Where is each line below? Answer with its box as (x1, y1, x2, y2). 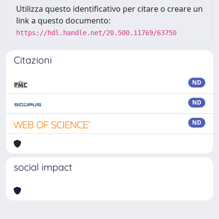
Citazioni (14, 54, 52, 66)
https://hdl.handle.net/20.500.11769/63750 (16, 29, 176, 37)
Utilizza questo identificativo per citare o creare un (16, 3, 203, 14)
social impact (14, 161, 72, 173)
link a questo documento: (16, 15, 110, 26)
